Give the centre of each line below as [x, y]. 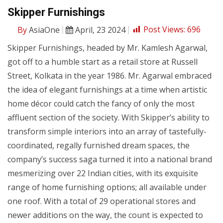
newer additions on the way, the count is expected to [105, 215]
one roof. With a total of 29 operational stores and [102, 201]
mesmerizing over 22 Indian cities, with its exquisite [103, 173]
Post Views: [164, 30]
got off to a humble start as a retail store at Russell [103, 61]
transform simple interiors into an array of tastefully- [107, 131]
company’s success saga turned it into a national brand [110, 159]
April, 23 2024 [99, 30]
